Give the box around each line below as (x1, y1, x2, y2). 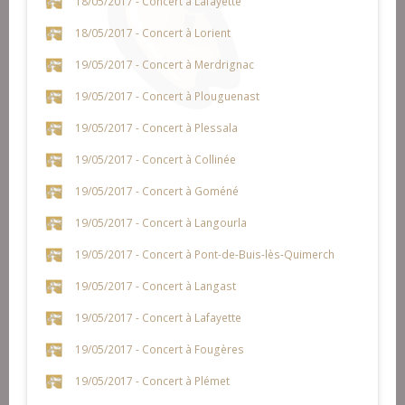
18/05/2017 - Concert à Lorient (74, 24, 231, 40)
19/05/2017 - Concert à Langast (74, 278, 236, 293)
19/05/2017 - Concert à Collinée (74, 151, 236, 166)
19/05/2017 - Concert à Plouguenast (74, 88, 259, 103)
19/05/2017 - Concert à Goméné (74, 183, 239, 198)
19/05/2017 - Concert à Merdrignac (74, 56, 254, 71)
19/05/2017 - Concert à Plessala (74, 119, 238, 135)
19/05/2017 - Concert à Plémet (74, 372, 230, 388)
